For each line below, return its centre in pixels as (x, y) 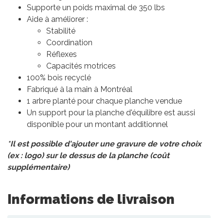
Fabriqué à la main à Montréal (80, 90)
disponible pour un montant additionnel (97, 125)
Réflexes (62, 54)
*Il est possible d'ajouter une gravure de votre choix (104, 144)
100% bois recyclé (59, 78)
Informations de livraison (91, 199)
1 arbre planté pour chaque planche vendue (104, 101)
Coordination (69, 43)
